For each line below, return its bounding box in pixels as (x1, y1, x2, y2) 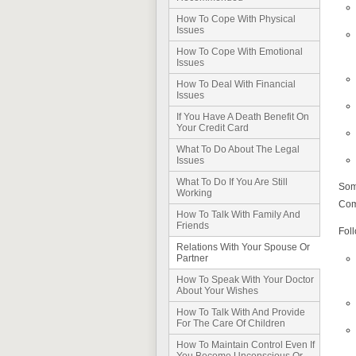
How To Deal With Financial (176, 79, 296, 90)
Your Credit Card (176, 122, 249, 133)
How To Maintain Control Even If (176, 339, 315, 350)
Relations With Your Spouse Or (176, 242, 310, 253)
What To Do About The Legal (176, 144, 300, 155)
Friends (176, 220, 209, 231)
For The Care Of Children (176, 318, 285, 329)
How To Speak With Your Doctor (176, 274, 314, 285)
